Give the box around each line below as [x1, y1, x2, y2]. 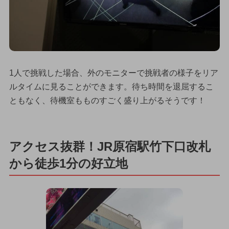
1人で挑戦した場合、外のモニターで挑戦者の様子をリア [9, 68, 218, 77]
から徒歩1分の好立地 [9, 156, 128, 170]
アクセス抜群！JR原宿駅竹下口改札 [9, 139, 211, 153]
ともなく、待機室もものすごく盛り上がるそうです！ [9, 96, 205, 105]
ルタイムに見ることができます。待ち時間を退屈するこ [9, 82, 214, 91]
